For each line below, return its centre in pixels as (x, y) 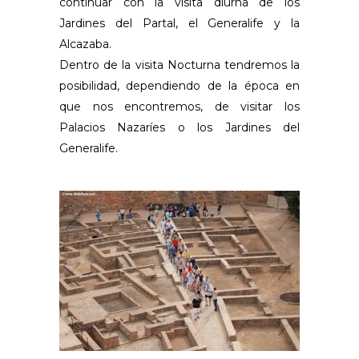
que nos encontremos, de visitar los (179, 106)
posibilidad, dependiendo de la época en (179, 85)
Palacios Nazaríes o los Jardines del (179, 127)
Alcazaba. (85, 44)
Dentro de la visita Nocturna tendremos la (179, 65)
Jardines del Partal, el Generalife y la (179, 23)
